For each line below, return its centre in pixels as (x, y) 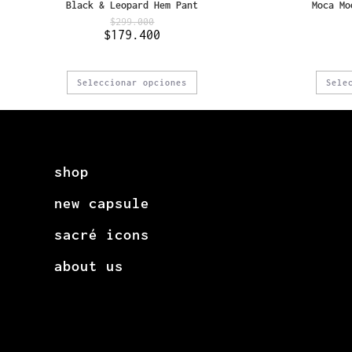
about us (89, 266)
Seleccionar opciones (132, 82)
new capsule (102, 203)
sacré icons (102, 234)
